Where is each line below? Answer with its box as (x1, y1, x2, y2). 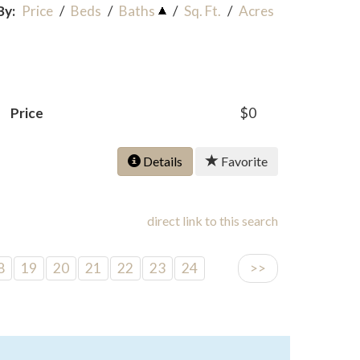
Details (141, 153, 182, 169)
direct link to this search (147, 213, 278, 228)
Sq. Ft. (184, 2, 221, 19)
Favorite (219, 153, 268, 169)
